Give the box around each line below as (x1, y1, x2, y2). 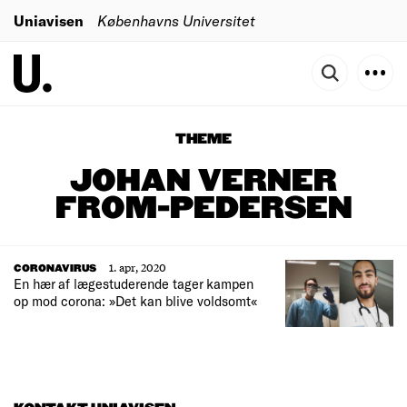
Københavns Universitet (97, 11, 255, 29)
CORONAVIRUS (14, 263, 96, 274)
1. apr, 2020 (109, 259, 166, 275)
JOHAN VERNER (70, 164, 337, 199)
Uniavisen (14, 11, 84, 29)
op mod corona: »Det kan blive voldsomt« (14, 293, 257, 309)
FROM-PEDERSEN (55, 192, 352, 226)
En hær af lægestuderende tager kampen (14, 275, 253, 292)
